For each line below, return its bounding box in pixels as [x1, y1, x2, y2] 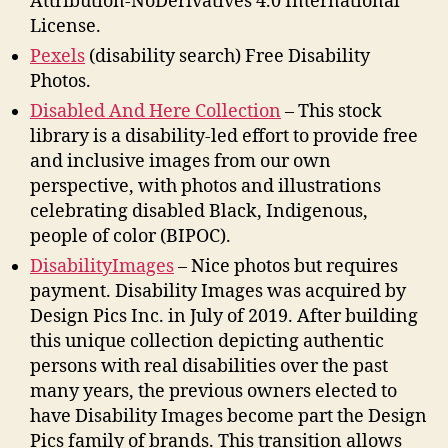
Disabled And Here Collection [30, 99, 281, 123]
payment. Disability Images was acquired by [30, 279, 406, 303]
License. [30, 14, 101, 38]
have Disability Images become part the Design [30, 404, 427, 428]
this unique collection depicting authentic [30, 329, 384, 353]
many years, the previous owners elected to [30, 379, 397, 403]
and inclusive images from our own [30, 149, 331, 173]
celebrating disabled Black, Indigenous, [30, 199, 368, 223]
